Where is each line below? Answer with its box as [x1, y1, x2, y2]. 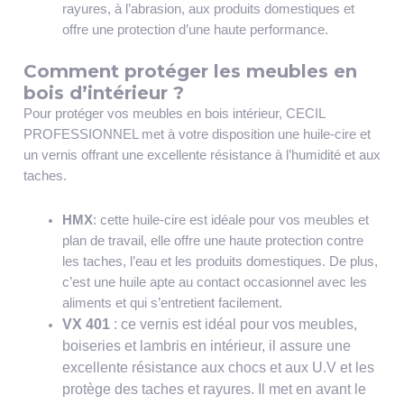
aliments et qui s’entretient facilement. [62, 295, 283, 310]
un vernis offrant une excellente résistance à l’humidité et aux [23, 148, 381, 163]
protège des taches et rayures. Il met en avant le [62, 381, 367, 397]
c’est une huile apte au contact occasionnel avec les [62, 274, 368, 289]
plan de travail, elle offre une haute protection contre [62, 233, 364, 248]
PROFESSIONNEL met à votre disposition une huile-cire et [23, 127, 371, 142]
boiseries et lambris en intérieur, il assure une [62, 337, 352, 353]
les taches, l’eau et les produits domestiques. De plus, [62, 253, 379, 269]
